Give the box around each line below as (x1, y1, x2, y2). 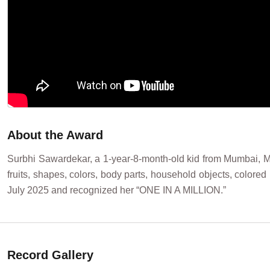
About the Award (7, 128, 103, 142)
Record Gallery (7, 248, 93, 262)
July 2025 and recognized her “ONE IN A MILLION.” (7, 185, 226, 196)
